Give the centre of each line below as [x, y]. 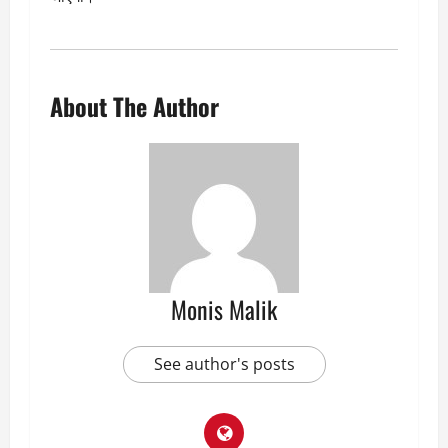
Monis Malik [224, 308]
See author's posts [224, 363]
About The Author [134, 105]
